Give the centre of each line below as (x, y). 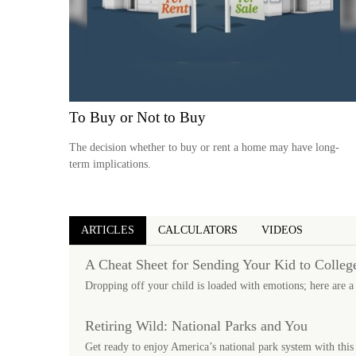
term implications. (110, 164)
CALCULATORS (198, 230)
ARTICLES (108, 230)
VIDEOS (282, 230)
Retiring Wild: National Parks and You (196, 326)
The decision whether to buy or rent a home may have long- (204, 148)
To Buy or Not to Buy (137, 117)
